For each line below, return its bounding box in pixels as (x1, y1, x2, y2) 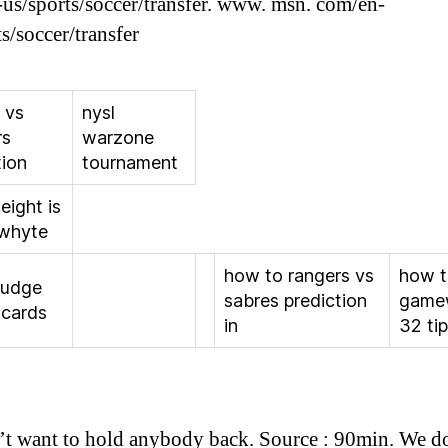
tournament (82, 152, 178, 173)
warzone (82, 127, 154, 148)
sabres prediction (224, 290, 367, 311)
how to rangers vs (224, 265, 374, 286)
